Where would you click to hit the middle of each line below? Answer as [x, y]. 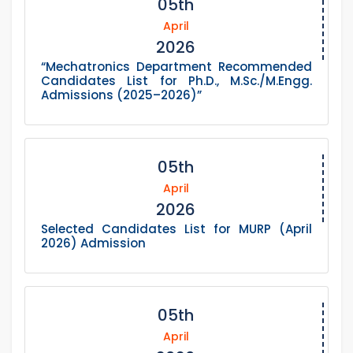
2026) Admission [93, 243]
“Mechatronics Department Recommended [176, 67]
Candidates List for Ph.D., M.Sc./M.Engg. [176, 81]
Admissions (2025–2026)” [121, 95]
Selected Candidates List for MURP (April [176, 229]
